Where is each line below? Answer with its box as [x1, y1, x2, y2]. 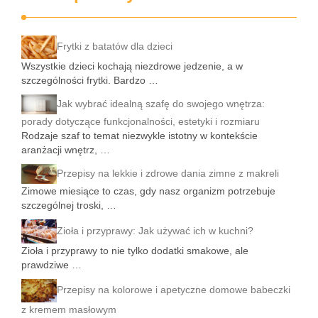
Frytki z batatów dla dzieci [57, 40, 172, 53]
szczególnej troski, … [21, 199, 116, 212]
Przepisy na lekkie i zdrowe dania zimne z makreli [57, 168, 279, 180]
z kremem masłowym [21, 304, 116, 316]
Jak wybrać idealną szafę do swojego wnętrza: [57, 98, 265, 110]
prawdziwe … [21, 258, 82, 270]
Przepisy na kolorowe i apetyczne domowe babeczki [57, 284, 290, 296]
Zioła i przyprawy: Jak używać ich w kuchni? [57, 224, 253, 236]
